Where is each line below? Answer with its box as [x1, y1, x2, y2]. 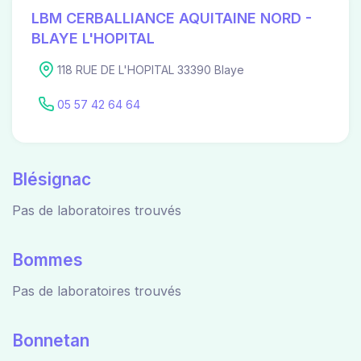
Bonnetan [12, 330, 89, 351]
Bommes [12, 250, 83, 270]
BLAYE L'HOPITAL [31, 30, 155, 48]
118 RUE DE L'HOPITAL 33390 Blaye [57, 63, 244, 77]
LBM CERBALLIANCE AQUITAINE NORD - [31, 10, 312, 27]
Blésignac [12, 169, 91, 189]
